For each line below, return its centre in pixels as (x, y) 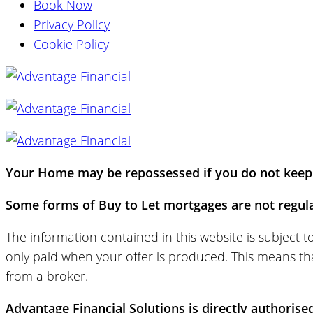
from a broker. (47, 276)
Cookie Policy (71, 44)
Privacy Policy (72, 24)
